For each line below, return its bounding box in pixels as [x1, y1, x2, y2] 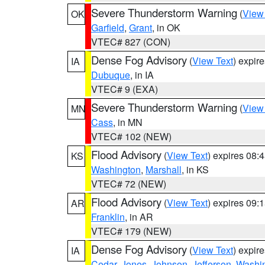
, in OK [152, 21, 180, 34]
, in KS [182, 163, 209, 176]
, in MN [113, 115, 143, 129]
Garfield [91, 21, 124, 34]
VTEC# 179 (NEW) [91, 224, 172, 238]
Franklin [91, 210, 125, 224]
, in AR [125, 210, 153, 224]
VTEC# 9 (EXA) [91, 82, 158, 96]
